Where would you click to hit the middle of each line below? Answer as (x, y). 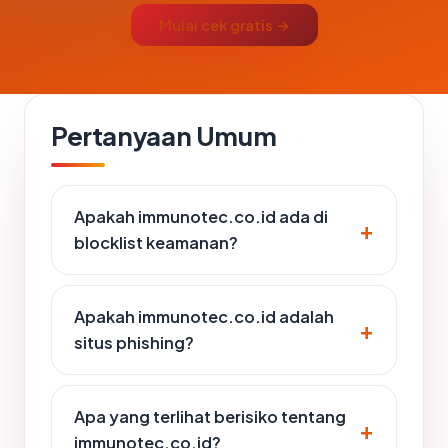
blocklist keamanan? (156, 242)
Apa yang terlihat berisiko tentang (210, 416)
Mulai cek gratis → (224, 25)
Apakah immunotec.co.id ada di (201, 216)
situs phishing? (134, 342)
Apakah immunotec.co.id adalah (204, 316)
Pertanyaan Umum (164, 135)
